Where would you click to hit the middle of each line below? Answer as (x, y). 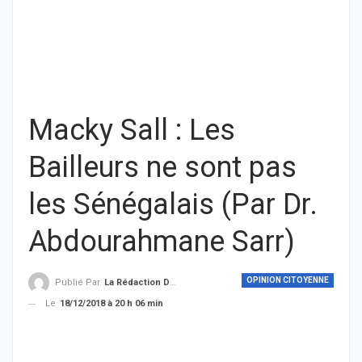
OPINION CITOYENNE (288, 280)
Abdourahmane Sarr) (162, 242)
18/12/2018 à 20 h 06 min (112, 304)
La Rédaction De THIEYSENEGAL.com (137, 283)
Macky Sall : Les (132, 130)
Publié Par (79, 283)
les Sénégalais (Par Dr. (173, 204)
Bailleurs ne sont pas (162, 167)
